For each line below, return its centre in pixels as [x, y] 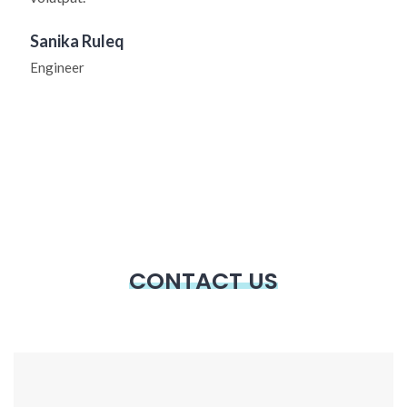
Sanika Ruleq [77, 40]
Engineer [57, 67]
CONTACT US [203, 281]
